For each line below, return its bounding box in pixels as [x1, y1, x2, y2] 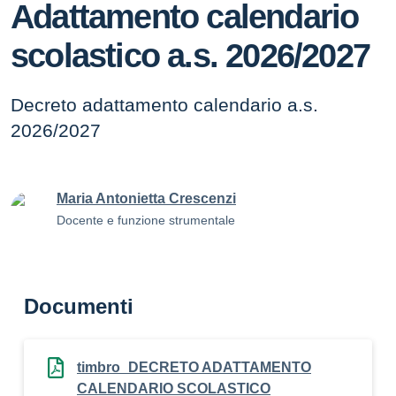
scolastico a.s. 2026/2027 [11, 36, 370, 74]
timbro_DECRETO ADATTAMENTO [77, 360, 311, 375]
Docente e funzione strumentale [57, 213, 235, 227]
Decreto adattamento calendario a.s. [11, 95, 318, 116]
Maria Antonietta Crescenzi [57, 191, 236, 206]
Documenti [24, 294, 133, 318]
